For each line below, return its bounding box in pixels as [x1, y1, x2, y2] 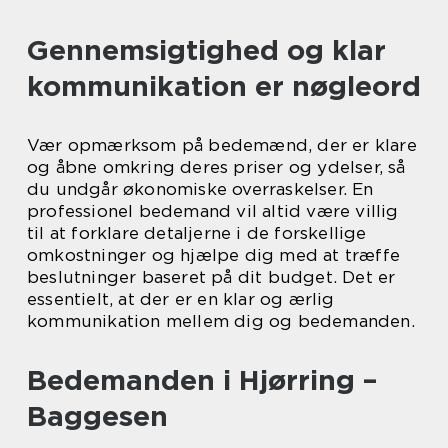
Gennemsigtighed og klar [27, 33, 386, 68]
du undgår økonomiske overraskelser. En [27, 179, 374, 200]
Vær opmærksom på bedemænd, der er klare [27, 135, 417, 156]
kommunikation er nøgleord [27, 69, 421, 104]
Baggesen [27, 399, 168, 434]
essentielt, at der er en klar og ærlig [27, 289, 335, 310]
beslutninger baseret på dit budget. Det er [27, 267, 396, 288]
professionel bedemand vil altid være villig [27, 201, 399, 222]
